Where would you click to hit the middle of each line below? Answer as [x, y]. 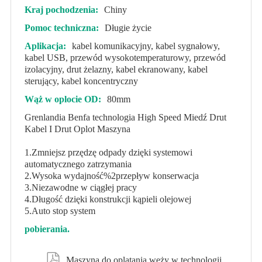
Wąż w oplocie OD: [63, 99]
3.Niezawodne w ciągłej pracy [80, 187]
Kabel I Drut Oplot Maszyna [77, 129]
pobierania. [47, 229]
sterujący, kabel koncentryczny [81, 81]
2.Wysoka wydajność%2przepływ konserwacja [111, 176]
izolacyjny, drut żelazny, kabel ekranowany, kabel [116, 69]
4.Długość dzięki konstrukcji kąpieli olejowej [108, 199]
